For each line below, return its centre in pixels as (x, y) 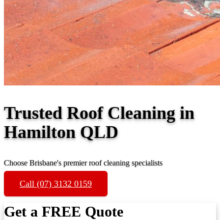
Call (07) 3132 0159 (56, 183)
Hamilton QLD (61, 132)
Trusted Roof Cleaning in (99, 113)
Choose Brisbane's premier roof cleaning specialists (83, 163)
